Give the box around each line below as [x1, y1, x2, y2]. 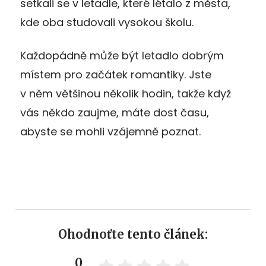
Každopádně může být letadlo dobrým [20, 47, 224, 63]
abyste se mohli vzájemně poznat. [20, 123, 201, 139]
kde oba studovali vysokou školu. [20, 14, 194, 30]
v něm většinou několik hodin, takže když [20, 85, 231, 101]
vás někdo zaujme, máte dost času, [20, 104, 209, 120]
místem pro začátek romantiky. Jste [20, 66, 211, 82]
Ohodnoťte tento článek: [58, 226, 208, 242]
